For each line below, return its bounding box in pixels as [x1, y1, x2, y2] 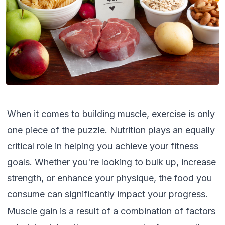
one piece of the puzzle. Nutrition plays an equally [7, 125, 215, 135]
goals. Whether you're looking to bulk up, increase [7, 157, 216, 167]
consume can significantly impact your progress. [7, 189, 208, 199]
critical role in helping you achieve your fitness [7, 141, 198, 151]
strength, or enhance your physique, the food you [7, 173, 212, 183]
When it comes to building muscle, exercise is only [7, 108, 215, 119]
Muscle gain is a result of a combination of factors [7, 206, 215, 216]
